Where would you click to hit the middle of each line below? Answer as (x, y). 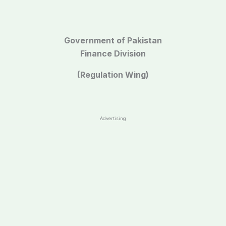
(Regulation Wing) (113, 75)
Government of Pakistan (113, 40)
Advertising (113, 118)
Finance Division (113, 53)
